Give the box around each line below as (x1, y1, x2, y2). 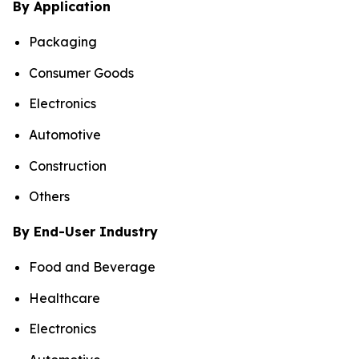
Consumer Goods (29, 64, 134, 81)
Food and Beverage (29, 259, 155, 276)
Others (29, 188, 70, 205)
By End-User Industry (13, 224, 158, 240)
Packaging (29, 33, 97, 50)
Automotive (29, 126, 101, 143)
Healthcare (29, 289, 100, 306)
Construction (29, 157, 107, 174)
